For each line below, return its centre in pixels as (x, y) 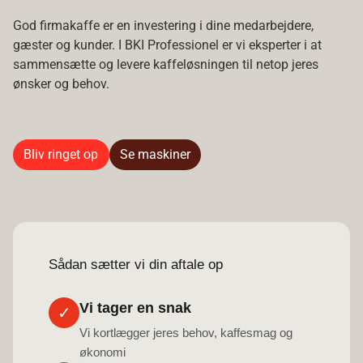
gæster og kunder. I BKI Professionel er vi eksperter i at (167, 45)
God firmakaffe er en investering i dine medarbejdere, (163, 25)
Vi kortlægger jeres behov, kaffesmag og (186, 333)
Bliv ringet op (61, 154)
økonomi (102, 352)
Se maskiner (155, 154)
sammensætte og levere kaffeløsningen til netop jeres (166, 64)
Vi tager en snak (135, 308)
